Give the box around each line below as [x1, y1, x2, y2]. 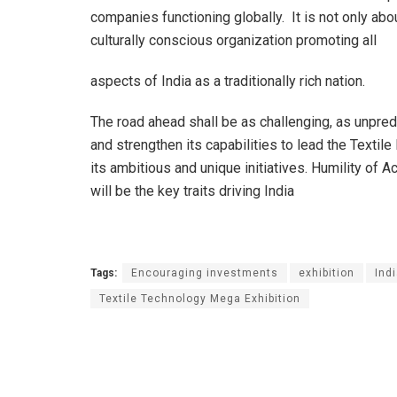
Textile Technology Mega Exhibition [99, 292, 300, 305]
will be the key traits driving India [90, 182, 294, 199]
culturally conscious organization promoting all [90, 31, 377, 49]
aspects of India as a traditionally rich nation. [90, 72, 365, 90]
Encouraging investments [131, 266, 278, 279]
